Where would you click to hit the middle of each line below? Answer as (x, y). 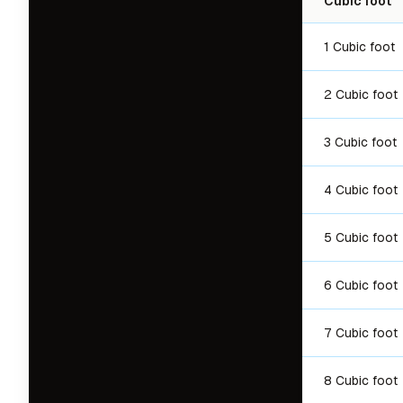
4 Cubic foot (361, 190)
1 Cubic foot (359, 47)
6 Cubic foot (361, 285)
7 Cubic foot (361, 333)
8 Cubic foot (361, 381)
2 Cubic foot (361, 94)
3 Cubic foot (360, 142)
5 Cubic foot (361, 237)
